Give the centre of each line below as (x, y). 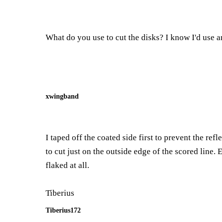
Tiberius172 (63, 210)
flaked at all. (67, 165)
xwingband (62, 96)
